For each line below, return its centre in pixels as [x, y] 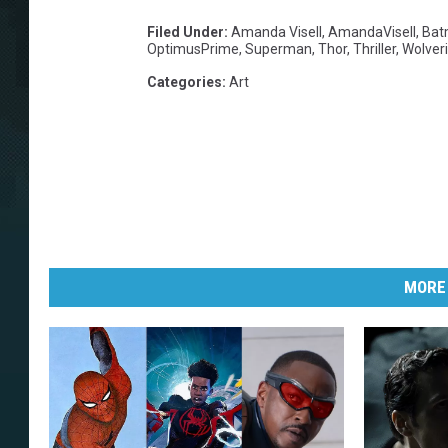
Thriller [374, 49]
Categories [184, 82]
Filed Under [185, 32]
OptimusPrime [193, 49]
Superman [278, 49]
